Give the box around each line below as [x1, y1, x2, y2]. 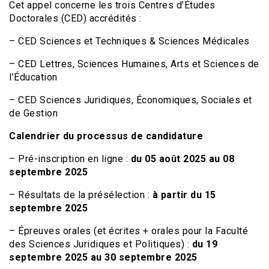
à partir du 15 [152, 189, 216, 201]
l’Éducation [9, 71, 58, 83]
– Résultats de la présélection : [9, 189, 153, 201]
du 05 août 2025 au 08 [130, 153, 234, 165]
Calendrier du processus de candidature [9, 130, 203, 142]
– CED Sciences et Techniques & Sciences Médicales [9, 35, 250, 47]
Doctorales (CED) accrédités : [9, 13, 142, 24]
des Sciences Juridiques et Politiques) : [9, 238, 192, 250]
